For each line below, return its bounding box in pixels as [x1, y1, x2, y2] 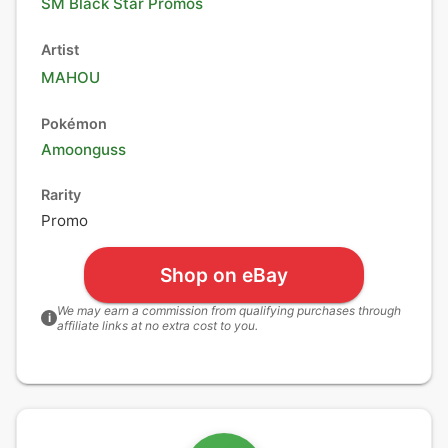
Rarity [41, 186, 81, 203]
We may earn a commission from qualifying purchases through [57, 303, 401, 318]
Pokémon [41, 115, 107, 132]
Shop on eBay [160, 262, 288, 287]
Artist [41, 41, 79, 58]
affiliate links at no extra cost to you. [57, 318, 258, 333]
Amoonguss [41, 140, 126, 159]
